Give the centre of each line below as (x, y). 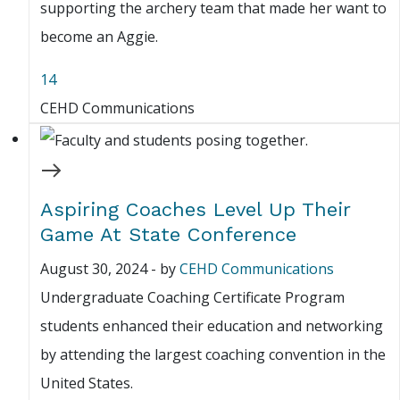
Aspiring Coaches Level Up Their (195, 210)
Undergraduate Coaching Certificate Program (192, 298)
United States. (87, 383)
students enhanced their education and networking (212, 326)
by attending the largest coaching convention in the (213, 355)
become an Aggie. (99, 37)
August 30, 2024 (94, 269)
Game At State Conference (168, 235)
